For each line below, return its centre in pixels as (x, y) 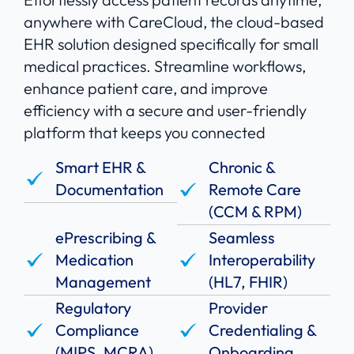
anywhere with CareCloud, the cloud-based (174, 22)
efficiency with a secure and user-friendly (165, 111)
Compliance (97, 330)
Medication (94, 260)
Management (103, 282)
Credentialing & (262, 330)
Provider (238, 308)
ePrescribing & (105, 238)
